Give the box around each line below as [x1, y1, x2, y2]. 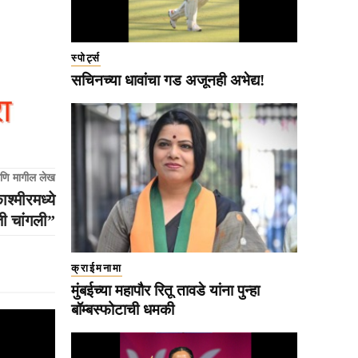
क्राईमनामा [71, 261, 122, 274]
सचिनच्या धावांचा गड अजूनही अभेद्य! [71, 71, 265, 89]
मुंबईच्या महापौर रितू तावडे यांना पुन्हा [71, 281, 260, 299]
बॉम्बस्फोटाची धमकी [71, 300, 174, 318]
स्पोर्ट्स [71, 51, 101, 64]
